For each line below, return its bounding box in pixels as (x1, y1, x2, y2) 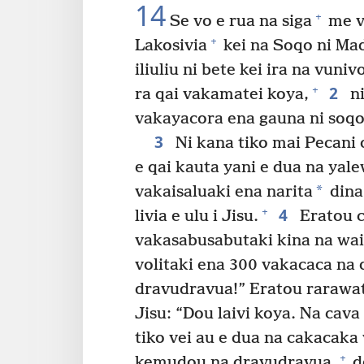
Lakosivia (135, 36, 207, 55)
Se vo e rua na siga (166, 11, 312, 31)
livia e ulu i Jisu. (135, 206, 258, 226)
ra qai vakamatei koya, (135, 84, 309, 104)
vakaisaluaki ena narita (135, 182, 313, 201)
